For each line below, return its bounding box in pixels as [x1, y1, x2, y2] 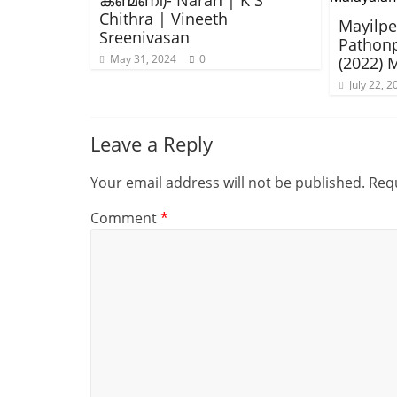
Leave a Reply [90, 130, 213, 157]
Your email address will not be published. [90, 173, 365, 192]
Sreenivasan [99, 27, 190, 48]
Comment [90, 208, 160, 228]
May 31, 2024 [110, 51, 176, 66]
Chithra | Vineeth [99, 8, 228, 29]
